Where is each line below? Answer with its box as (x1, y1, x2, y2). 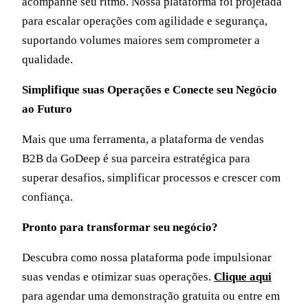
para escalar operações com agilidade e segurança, (22, 14, 267, 27)
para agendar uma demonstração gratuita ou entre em (22, 289, 280, 302)
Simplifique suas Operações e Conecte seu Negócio (22, 83, 277, 96)
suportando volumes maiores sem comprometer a (22, 34, 260, 47)
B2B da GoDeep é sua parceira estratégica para (22, 152, 250, 165)
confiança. (22, 190, 76, 203)
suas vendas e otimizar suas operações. (22, 270, 214, 283)
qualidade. (22, 53, 76, 66)
